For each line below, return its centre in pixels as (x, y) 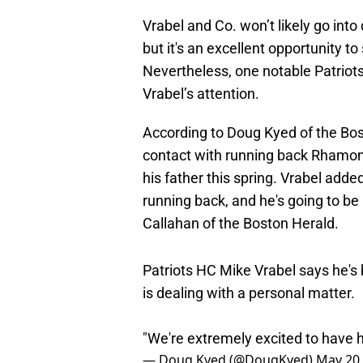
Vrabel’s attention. (201, 94)
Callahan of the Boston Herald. (241, 224)
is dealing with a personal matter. (249, 293)
